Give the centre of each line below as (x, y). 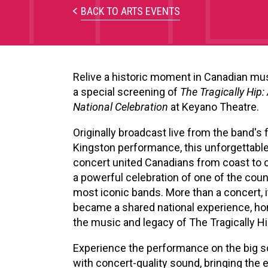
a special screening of (127, 92)
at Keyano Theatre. (214, 107)
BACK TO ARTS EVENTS (130, 11)
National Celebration (121, 107)
